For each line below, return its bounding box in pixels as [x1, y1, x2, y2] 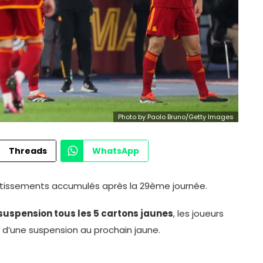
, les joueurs [173, 207, 224, 220]
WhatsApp [92, 144, 139, 157]
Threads [9, 144, 47, 157]
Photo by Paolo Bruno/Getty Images [117, 112, 234, 122]
